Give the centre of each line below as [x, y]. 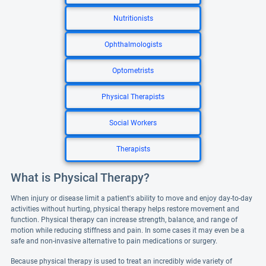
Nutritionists [133, 18]
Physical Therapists [133, 97]
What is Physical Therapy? [80, 178]
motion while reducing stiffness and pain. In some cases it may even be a [128, 230]
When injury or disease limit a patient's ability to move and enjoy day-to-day [132, 198]
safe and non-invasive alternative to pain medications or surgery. [114, 241]
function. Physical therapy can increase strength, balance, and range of [124, 220]
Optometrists [133, 71]
